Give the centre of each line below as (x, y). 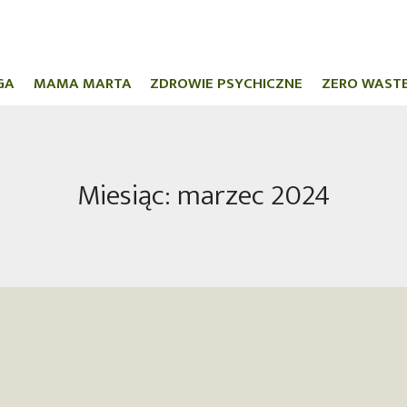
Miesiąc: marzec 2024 (203, 196)
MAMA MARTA (82, 84)
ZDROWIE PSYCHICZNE (227, 84)
